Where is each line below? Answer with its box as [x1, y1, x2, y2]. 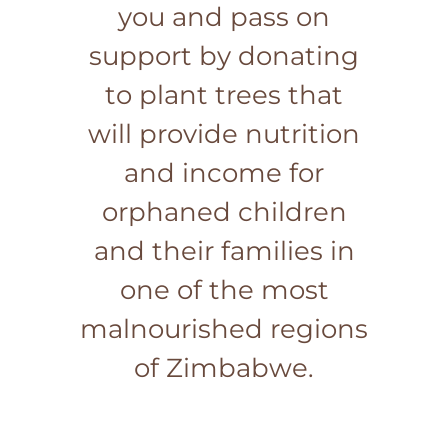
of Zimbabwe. [134, 351, 314, 384]
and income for [124, 156, 324, 189]
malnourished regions [80, 312, 368, 345]
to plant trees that [105, 78, 343, 111]
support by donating [89, 39, 359, 72]
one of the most [119, 273, 329, 306]
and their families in [93, 234, 355, 267]
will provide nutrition [88, 117, 360, 150]
